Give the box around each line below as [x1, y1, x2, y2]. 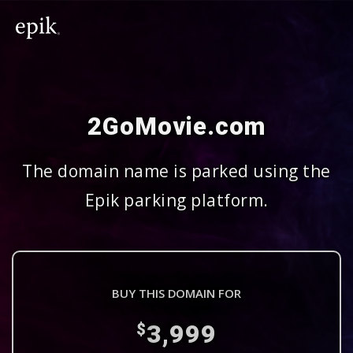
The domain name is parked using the [22, 160, 331, 182]
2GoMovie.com [87, 112, 266, 141]
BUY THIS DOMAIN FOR [111, 285, 242, 301]
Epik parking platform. [84, 189, 269, 211]
